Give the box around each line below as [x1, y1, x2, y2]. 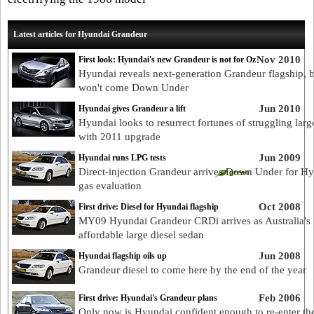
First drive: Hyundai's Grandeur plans [78, 293, 217, 303]
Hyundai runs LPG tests [78, 153, 166, 163]
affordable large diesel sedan [78, 229, 204, 240]
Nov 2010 [256, 54, 301, 65]
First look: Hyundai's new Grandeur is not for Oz [78, 55, 256, 64]
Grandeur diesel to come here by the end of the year [78, 264, 306, 275]
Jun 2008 [258, 250, 301, 261]
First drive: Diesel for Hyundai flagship [78, 202, 219, 212]
